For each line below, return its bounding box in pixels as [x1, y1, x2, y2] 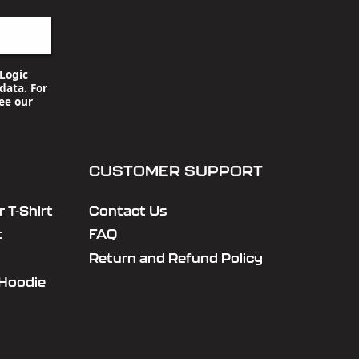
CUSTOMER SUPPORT [88, 163, 263, 179]
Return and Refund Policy [88, 251, 263, 266]
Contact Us [88, 203, 167, 218]
